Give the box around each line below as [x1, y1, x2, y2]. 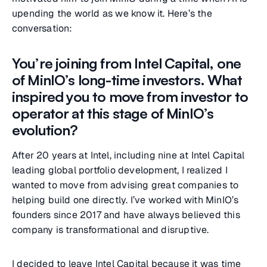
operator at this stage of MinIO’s [12, 104, 214, 122]
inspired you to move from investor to [12, 88, 248, 105]
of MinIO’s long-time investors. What [12, 71, 242, 89]
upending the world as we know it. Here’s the [12, 7, 212, 20]
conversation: [12, 22, 73, 35]
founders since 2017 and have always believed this [12, 209, 240, 221]
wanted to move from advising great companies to [12, 179, 239, 191]
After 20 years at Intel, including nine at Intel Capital [12, 149, 245, 162]
